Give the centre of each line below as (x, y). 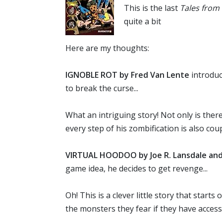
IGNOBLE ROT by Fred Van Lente (127, 75)
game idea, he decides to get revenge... (137, 169)
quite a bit (142, 22)
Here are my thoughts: (107, 48)
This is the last (152, 8)
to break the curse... (102, 88)
